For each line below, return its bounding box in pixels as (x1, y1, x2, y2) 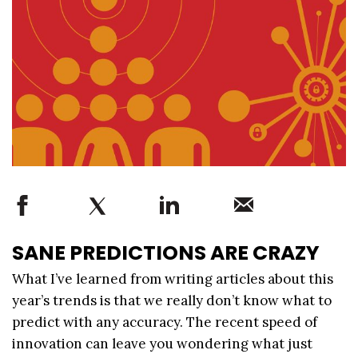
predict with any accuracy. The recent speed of (12, 312, 317, 331)
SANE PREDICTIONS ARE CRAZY (12, 238, 320, 267)
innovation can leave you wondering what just (12, 334, 312, 352)
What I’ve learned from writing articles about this (12, 269, 333, 288)
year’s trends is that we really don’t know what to (12, 291, 332, 309)
